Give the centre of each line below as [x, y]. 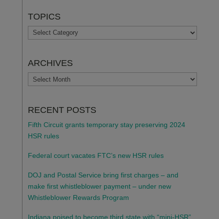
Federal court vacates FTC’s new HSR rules [96, 156]
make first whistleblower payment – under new [99, 186]
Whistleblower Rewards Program [78, 198]
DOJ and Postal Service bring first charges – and [103, 175]
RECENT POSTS [62, 110]
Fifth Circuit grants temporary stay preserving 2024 [106, 125]
